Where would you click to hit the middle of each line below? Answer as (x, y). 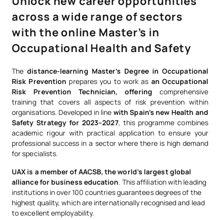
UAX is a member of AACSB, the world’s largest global (102, 172)
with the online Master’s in (86, 33)
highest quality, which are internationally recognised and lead (108, 203)
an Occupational (180, 82)
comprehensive (184, 92)
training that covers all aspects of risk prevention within (110, 102)
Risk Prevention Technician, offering (86, 92)
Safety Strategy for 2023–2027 (65, 123)
